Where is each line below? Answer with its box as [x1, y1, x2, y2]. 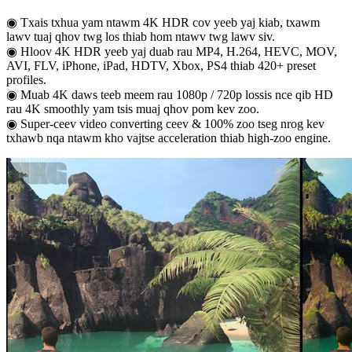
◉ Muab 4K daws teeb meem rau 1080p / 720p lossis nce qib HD [6, 88, 333, 102]
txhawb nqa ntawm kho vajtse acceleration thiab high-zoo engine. [6, 131, 331, 145]
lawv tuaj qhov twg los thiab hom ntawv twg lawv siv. [6, 30, 275, 44]
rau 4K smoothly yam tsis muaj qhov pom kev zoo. [6, 102, 259, 116]
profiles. [6, 73, 46, 87]
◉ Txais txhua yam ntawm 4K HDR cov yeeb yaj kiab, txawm [6, 16, 320, 30]
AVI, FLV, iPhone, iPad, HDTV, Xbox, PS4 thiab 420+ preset [6, 59, 316, 73]
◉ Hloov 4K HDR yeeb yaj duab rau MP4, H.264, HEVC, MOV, [6, 45, 337, 59]
